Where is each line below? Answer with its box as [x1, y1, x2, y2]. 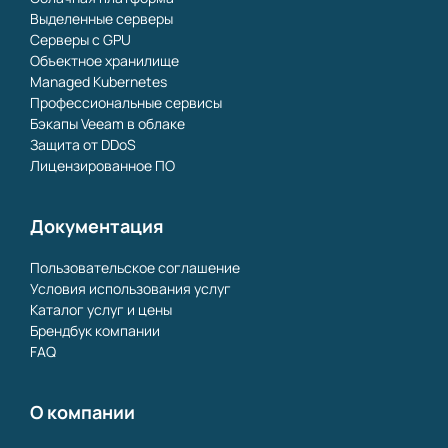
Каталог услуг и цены [30, 299, 172, 319]
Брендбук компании [30, 320, 160, 340]
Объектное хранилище [30, 50, 179, 70]
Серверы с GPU [30, 29, 131, 49]
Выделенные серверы [30, 8, 173, 28]
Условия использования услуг [30, 278, 231, 298]
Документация [30, 213, 164, 238]
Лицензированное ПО [30, 155, 175, 175]
